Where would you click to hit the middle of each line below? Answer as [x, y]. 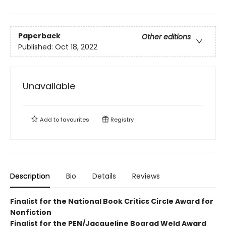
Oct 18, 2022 [76, 47]
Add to [49, 120]
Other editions [166, 37]
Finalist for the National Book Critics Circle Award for [112, 202]
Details [104, 176]
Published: [37, 47]
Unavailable [49, 86]
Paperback [39, 36]
